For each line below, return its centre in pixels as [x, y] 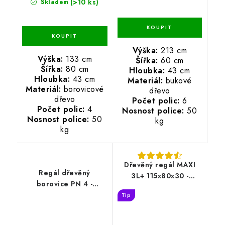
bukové [177, 80]
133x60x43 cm [65, 195]
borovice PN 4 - [64, 184]
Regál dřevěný [65, 173]
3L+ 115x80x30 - [160, 176]
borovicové [82, 89]
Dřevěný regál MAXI [160, 164]
